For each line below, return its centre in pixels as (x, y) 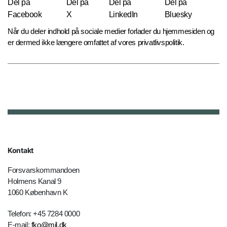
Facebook (25, 15)
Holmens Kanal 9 (34, 181)
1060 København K (38, 193)
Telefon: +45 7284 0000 (44, 214)
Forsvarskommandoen (44, 170)
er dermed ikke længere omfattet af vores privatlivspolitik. (96, 43)
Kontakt (21, 150)
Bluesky (178, 15)
